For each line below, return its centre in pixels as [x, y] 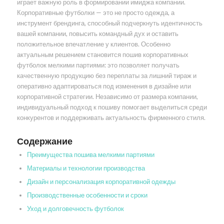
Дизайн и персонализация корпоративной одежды [101, 182]
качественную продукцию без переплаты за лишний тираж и [106, 76]
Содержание [44, 141]
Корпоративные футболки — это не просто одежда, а [95, 13]
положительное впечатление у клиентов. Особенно [93, 44]
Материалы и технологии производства [86, 168]
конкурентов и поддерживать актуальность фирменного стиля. [111, 118]
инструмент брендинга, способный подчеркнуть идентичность [109, 23]
